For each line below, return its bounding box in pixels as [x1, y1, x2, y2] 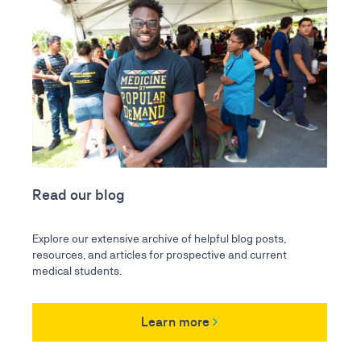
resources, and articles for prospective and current [31, 247, 287, 261]
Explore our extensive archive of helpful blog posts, [31, 231, 286, 245]
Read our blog [31, 185, 125, 203]
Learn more [141, 314, 210, 330]
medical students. [31, 263, 122, 277]
